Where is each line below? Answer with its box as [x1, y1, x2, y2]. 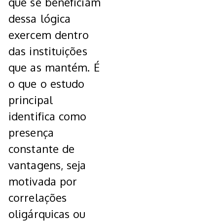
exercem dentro [8, 28, 89, 42]
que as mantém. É [8, 60, 100, 74]
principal [8, 93, 53, 107]
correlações [8, 190, 67, 205]
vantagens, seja [8, 158, 86, 172]
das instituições [8, 44, 87, 58]
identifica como [8, 109, 87, 123]
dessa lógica [8, 11, 71, 26]
